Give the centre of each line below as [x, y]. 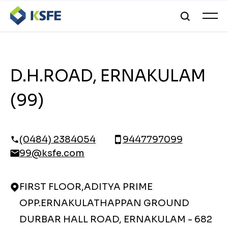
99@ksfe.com [52, 153]
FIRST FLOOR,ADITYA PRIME [86, 187]
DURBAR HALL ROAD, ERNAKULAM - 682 [116, 219]
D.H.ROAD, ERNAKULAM [108, 76]
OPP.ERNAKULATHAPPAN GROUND [104, 203]
